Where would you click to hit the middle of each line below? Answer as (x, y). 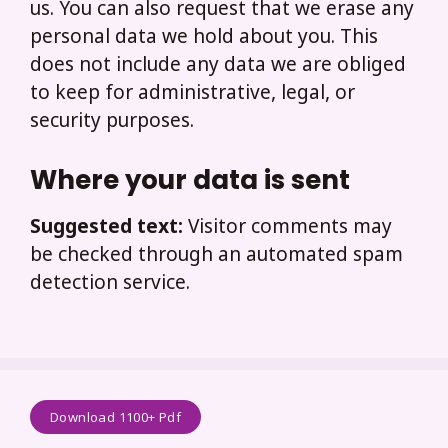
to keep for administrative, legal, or (192, 94)
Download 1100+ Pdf (116, 416)
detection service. (110, 285)
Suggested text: (109, 229)
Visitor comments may (290, 229)
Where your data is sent (190, 180)
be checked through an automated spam (216, 257)
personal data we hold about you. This (204, 38)
